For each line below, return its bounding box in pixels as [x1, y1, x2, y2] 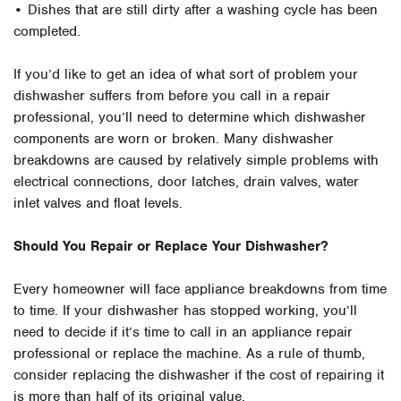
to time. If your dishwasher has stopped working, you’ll [13, 302, 357, 320]
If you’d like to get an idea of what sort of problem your [13, 65, 358, 83]
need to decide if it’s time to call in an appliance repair [13, 323, 353, 341]
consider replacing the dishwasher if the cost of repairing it [13, 366, 384, 384]
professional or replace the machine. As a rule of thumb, [13, 345, 365, 363]
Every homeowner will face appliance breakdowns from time [13, 280, 387, 298]
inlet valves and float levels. [13, 194, 183, 212]
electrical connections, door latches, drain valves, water [13, 173, 359, 191]
